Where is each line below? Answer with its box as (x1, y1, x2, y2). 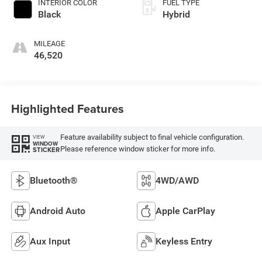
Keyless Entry (156, 236, 212, 247)
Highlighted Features (11, 100, 124, 118)
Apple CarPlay (156, 205, 215, 217)
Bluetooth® (29, 175, 78, 187)
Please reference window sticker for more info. (60, 144, 215, 154)
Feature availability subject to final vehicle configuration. (60, 133, 244, 142)
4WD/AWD (156, 175, 199, 187)
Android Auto (29, 205, 85, 217)
